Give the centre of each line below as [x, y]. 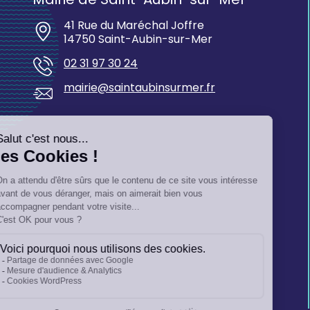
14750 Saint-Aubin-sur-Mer [138, 39]
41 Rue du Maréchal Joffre [134, 25]
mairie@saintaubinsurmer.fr [139, 87]
